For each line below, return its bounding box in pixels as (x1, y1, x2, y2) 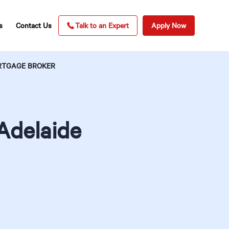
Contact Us (16, 20, 52, 30)
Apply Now (151, 20, 186, 30)
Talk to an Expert (75, 20, 129, 30)
